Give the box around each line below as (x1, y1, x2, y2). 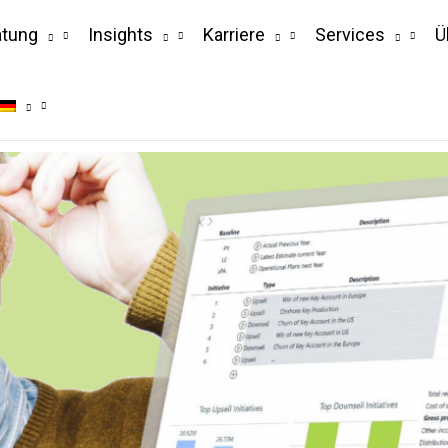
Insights (88, 24, 153, 45)
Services (315, 24, 385, 45)
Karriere (203, 24, 265, 45)
